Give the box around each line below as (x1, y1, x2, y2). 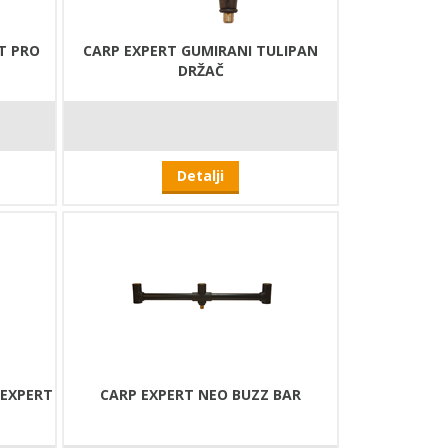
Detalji (177, 166, 225, 186)
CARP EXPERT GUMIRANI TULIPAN (83, 41, 319, 61)
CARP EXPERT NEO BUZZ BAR (100, 385, 302, 405)
